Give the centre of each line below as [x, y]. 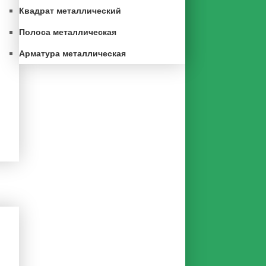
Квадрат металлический [70, 11]
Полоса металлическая [68, 32]
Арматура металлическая [72, 53]
